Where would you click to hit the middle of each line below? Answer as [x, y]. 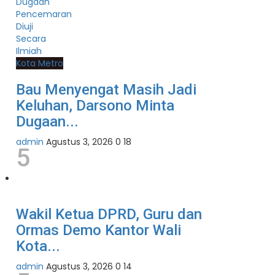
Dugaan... [47, 122]
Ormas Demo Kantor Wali [99, 230]
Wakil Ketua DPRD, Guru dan [109, 215]
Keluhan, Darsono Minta [95, 106]
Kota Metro [40, 64]
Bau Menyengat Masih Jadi [106, 90]
